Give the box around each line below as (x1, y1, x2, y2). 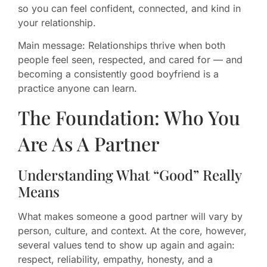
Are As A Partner (18, 130, 159, 156)
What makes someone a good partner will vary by (18, 210, 243, 222)
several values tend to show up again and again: (18, 238, 235, 251)
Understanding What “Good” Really (18, 164, 241, 184)
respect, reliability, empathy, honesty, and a (18, 253, 213, 265)
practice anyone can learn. (18, 82, 137, 95)
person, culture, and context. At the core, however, (18, 224, 247, 237)
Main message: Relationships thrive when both (18, 39, 225, 52)
